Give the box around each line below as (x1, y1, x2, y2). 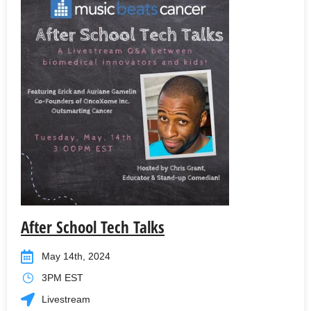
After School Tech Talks (21, 216, 165, 239)
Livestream (42, 294, 90, 305)
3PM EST (42, 272, 83, 284)
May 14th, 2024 (42, 251, 110, 262)
